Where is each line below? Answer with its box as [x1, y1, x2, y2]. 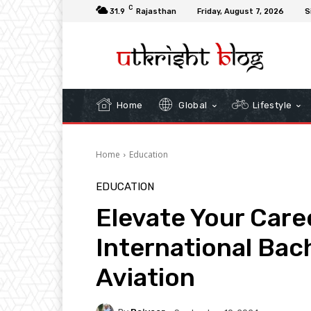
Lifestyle [250, 99, 292, 110]
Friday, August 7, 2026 [197, 6, 284, 16]
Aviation [96, 262, 195, 292]
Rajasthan [136, 6, 176, 16]
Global [176, 99, 208, 110]
